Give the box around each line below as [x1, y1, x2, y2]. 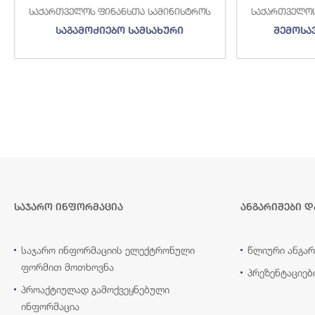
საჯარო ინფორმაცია [14, 200, 123, 212]
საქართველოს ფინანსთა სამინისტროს [29, 5, 211, 17]
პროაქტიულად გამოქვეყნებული [21, 283, 169, 295]
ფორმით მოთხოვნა [21, 260, 114, 273]
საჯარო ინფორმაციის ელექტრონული [21, 243, 195, 256]
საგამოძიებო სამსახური [56, 24, 184, 36]
